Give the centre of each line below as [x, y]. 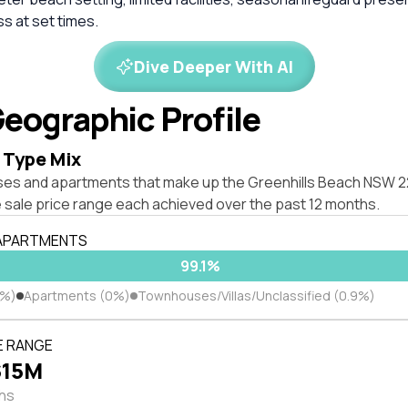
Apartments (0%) [77, 296]
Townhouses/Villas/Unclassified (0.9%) [256, 296]
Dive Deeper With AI [213, 66]
